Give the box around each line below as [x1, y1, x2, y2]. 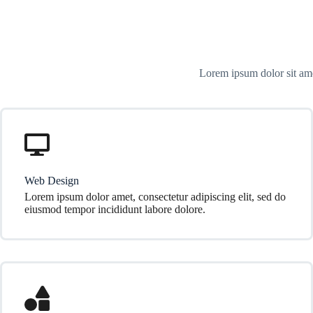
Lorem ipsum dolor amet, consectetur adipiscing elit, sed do [24, 191, 286, 203]
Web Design [24, 175, 79, 187]
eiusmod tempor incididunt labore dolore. [24, 203, 205, 215]
